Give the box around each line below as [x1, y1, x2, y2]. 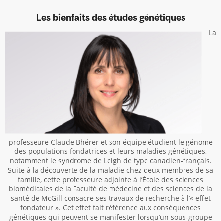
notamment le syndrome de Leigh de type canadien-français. [9, 156, 212, 165]
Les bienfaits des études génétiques [36, 12, 185, 23]
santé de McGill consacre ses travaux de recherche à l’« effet [10, 193, 211, 203]
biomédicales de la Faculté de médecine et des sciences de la [9, 184, 212, 193]
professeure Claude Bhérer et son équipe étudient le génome [8, 137, 213, 147]
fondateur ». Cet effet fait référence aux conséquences [20, 203, 201, 212]
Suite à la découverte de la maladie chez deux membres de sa [8, 165, 213, 175]
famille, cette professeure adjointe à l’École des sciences [18, 175, 203, 184]
